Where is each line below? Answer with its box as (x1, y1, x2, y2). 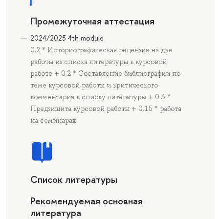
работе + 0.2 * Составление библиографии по (30, 69, 180, 78)
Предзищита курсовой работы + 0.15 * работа (30, 104, 181, 113)
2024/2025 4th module (30, 33, 104, 43)
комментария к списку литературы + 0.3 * (30, 92, 171, 102)
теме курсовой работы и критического (30, 81, 158, 90)
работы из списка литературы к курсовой (30, 57, 167, 66)
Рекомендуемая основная (30, 194, 143, 208)
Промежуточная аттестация (30, 14, 154, 28)
